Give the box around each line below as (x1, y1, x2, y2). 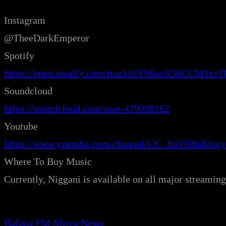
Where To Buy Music (4, 156, 92, 167)
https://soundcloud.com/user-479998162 (4, 103, 169, 115)
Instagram (4, 15, 45, 26)
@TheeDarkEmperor (4, 32, 89, 44)
